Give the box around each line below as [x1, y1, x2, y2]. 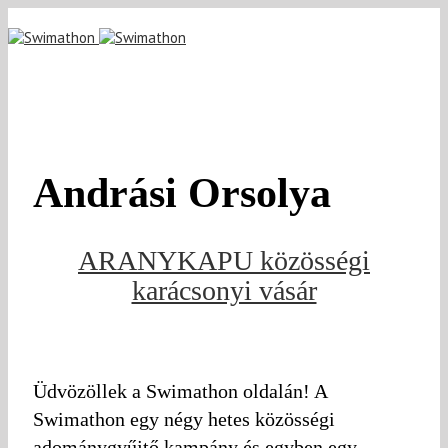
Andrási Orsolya [33, 170, 408, 217]
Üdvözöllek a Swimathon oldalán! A [33, 379, 327, 402]
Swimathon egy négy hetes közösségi [33, 407, 335, 430]
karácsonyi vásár [131, 274, 317, 306]
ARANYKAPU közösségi [78, 244, 370, 276]
